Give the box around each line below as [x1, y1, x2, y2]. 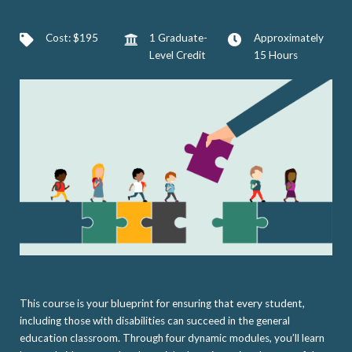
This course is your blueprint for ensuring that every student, [20, 296, 305, 310]
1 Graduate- [149, 31, 208, 44]
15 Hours [253, 49, 298, 61]
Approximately [253, 31, 324, 44]
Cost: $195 [46, 31, 98, 44]
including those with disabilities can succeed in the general [20, 313, 290, 327]
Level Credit [149, 49, 207, 61]
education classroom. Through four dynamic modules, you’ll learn [20, 331, 324, 344]
